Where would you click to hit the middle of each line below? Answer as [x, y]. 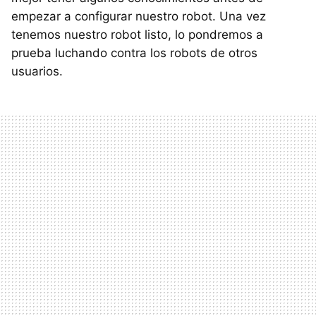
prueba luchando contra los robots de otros [134, 53]
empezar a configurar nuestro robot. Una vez [139, 17]
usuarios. [37, 72]
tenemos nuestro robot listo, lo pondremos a [137, 35]
